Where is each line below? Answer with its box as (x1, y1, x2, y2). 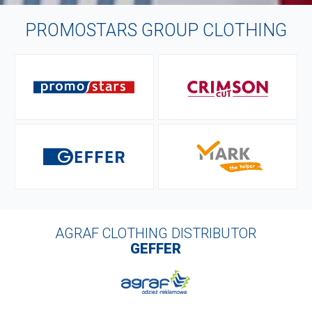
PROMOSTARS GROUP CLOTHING (24, 19, 287, 40)
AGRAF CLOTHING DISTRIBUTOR (55, 224, 257, 242)
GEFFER (130, 240, 182, 257)
